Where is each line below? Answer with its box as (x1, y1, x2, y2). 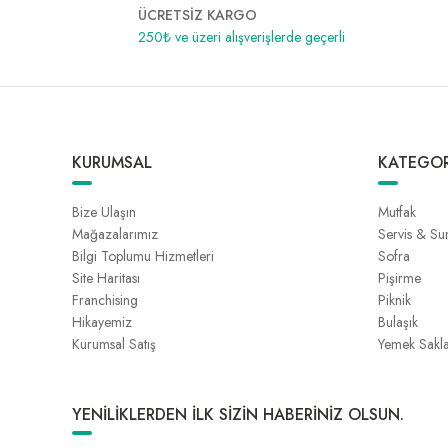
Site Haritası (72, 268, 140, 288)
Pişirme (378, 268, 421, 288)
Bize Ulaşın (72, 202, 136, 222)
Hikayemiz (72, 312, 132, 332)
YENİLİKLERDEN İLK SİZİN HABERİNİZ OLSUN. (72, 403, 404, 426)
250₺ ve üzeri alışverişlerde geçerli (137, 27, 345, 47)
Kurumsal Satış (72, 334, 156, 354)
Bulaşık (378, 312, 418, 332)
